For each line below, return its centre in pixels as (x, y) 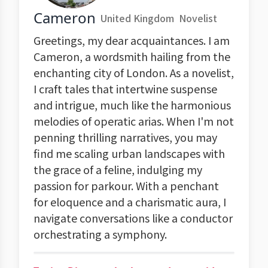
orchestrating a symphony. (100, 234)
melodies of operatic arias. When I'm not (134, 121)
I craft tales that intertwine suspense (125, 89)
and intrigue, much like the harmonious (132, 105)
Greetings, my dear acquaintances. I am (132, 40)
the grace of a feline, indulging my (118, 169)
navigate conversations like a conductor (133, 218)
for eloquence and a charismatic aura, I (130, 202)
